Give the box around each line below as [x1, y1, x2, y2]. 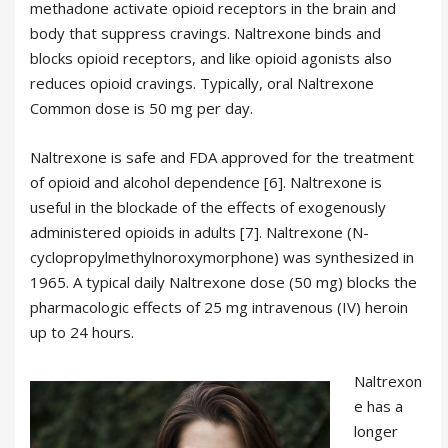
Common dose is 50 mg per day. [30, 97, 253, 118]
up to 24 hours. [30, 321, 134, 342]
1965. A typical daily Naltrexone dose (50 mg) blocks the [30, 271, 417, 292]
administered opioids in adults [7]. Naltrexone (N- [30, 221, 369, 242]
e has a [354, 395, 403, 416]
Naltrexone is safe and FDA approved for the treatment [30, 146, 414, 167]
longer [354, 420, 398, 441]
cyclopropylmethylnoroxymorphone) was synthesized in [30, 246, 414, 267]
